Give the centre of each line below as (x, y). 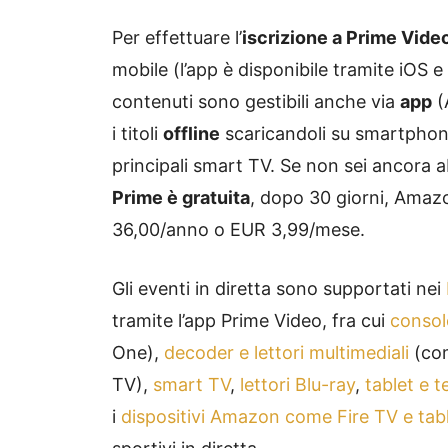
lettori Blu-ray (297, 385)
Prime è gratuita (181, 198)
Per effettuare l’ (177, 38)
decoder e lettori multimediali (286, 353)
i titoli (137, 134)
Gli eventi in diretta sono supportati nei (279, 289)
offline (191, 134)
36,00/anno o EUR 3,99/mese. (238, 230)
